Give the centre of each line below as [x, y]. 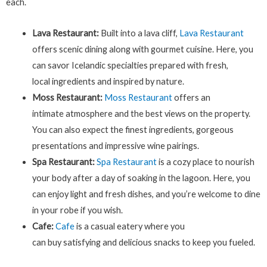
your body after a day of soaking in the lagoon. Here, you [141, 178]
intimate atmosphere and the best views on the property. [141, 114]
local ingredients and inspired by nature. [108, 82]
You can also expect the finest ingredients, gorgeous [133, 130]
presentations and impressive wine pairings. [115, 146]
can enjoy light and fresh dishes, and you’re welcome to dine [146, 194]
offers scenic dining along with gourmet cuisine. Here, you [142, 49]
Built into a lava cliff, [140, 33]
